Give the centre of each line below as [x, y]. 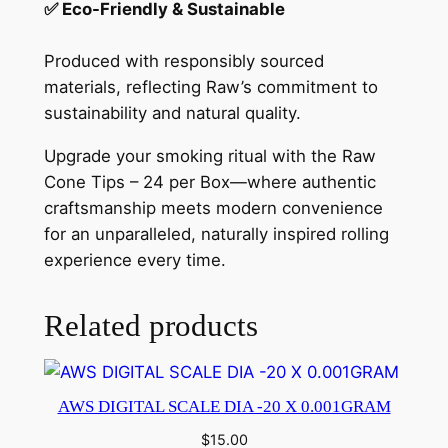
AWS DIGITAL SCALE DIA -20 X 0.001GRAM [224, 406]
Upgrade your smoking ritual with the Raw [209, 156]
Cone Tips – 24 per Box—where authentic [209, 182]
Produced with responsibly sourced [183, 61]
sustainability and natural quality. [172, 113]
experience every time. [134, 260]
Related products [150, 325]
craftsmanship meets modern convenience [213, 208]
